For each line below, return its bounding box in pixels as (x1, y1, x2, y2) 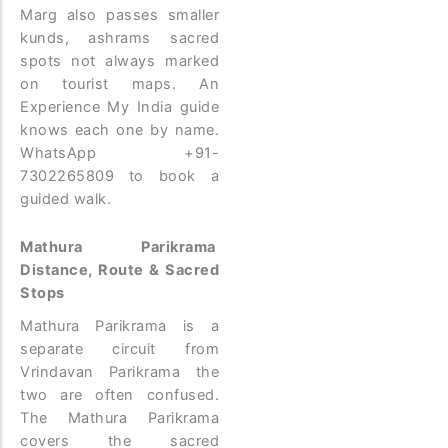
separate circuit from (20, 340, 220, 359)
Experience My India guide (20, 97, 220, 116)
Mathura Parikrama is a (20, 317, 220, 336)
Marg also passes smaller (20, 5, 220, 24)
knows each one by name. (20, 120, 220, 139)
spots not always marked (20, 51, 220, 70)
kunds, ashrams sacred (20, 28, 220, 47)
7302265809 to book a (20, 166, 220, 185)
